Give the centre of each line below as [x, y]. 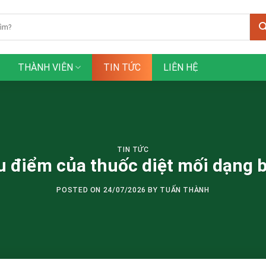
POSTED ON [80, 190]
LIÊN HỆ [181, 67]
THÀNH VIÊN [46, 67]
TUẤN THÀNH [185, 190]
